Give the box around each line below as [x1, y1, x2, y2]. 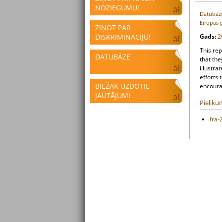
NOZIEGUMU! [95, 3, 139, 12]
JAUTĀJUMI [95, 91, 130, 100]
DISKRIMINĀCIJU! [95, 32, 151, 42]
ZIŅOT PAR [95, 23, 131, 32]
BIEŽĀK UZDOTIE [95, 81, 150, 91]
